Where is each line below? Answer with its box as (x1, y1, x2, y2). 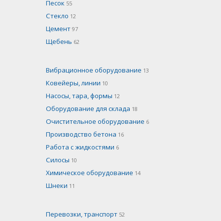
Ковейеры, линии (45, 78, 102, 87)
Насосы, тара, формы (45, 91, 114, 100)
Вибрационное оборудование (45, 65, 143, 74)
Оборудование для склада (45, 104, 132, 113)
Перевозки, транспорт (45, 209, 119, 219)
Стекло (45, 11, 70, 20)
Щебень (45, 37, 74, 46)
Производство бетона (45, 129, 118, 139)
